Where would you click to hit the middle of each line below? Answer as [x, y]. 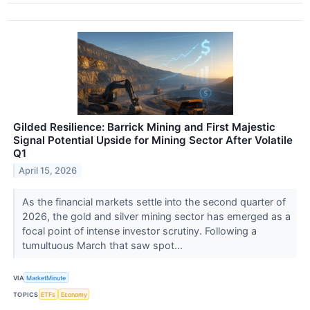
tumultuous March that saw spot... [103, 245]
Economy [74, 294]
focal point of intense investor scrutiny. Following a [139, 230]
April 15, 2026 [48, 170]
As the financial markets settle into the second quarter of [154, 201]
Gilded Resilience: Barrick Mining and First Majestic [144, 127]
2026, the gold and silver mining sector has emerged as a [156, 216]
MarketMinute [46, 277]
